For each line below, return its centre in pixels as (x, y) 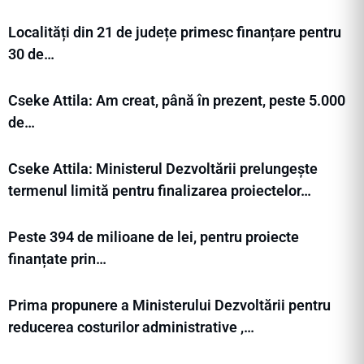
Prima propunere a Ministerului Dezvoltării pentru (169, 305)
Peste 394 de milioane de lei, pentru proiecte (154, 237)
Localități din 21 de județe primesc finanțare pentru (175, 32)
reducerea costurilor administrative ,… (131, 327)
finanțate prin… (57, 259)
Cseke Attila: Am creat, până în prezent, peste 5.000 (177, 101)
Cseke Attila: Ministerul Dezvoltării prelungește (163, 169)
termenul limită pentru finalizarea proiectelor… (160, 191)
